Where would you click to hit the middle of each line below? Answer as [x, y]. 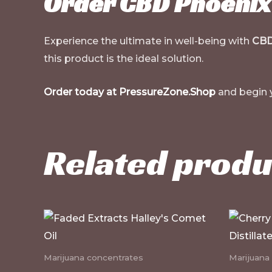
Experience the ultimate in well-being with [148, 41]
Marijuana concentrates [93, 257]
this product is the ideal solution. [124, 59]
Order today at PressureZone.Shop [130, 92]
